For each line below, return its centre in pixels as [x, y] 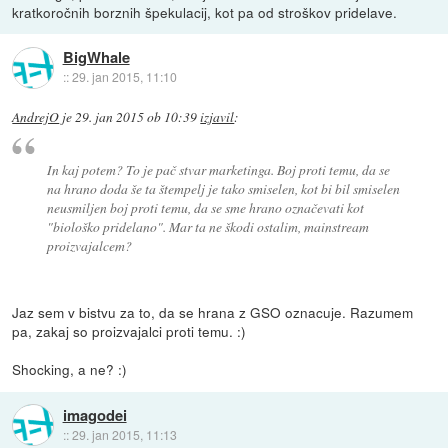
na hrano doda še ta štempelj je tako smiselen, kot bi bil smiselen [223, 188]
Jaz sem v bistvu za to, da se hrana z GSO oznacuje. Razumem [213, 312]
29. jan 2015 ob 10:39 [136, 116]
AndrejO [36, 116]
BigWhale [96, 57]
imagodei [94, 414]
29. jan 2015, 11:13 [124, 434]
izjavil [217, 116]
